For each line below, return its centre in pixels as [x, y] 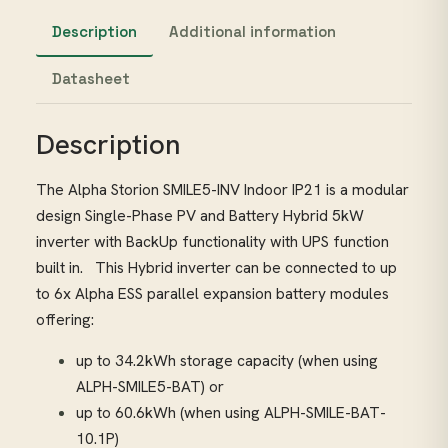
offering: [65, 320]
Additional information [252, 32]
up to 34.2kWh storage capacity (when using [227, 360]
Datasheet [91, 79]
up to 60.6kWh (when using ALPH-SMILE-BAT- [231, 412]
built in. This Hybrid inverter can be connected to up [216, 268]
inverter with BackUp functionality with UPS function [212, 242]
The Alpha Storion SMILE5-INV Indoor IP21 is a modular [222, 190]
